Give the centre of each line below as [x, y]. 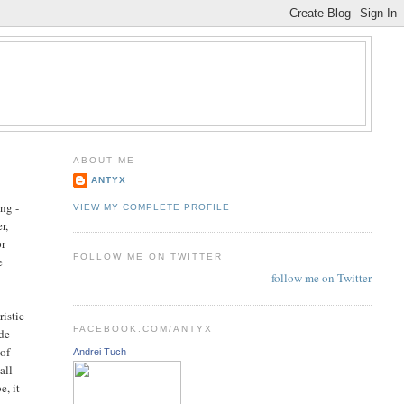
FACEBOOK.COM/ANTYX [143, 329]
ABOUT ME [104, 160]
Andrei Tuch [99, 351]
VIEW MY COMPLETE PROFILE [151, 207]
